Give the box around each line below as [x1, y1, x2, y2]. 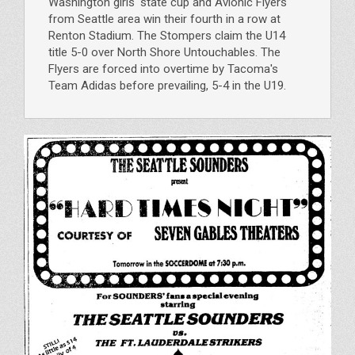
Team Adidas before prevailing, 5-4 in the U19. [48, 78, 286, 93]
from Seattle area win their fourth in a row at [48, 11, 281, 26]
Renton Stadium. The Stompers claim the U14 [48, 28, 285, 43]
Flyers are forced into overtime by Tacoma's [48, 61, 278, 76]
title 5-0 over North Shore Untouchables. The [48, 44, 281, 59]
